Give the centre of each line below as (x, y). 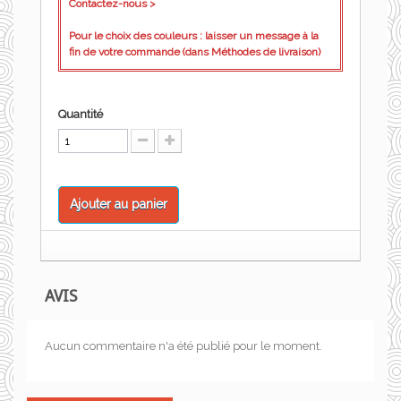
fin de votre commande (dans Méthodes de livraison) (195, 52)
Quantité (81, 114)
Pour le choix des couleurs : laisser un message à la (194, 36)
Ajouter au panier (119, 204)
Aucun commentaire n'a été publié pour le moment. (183, 346)
